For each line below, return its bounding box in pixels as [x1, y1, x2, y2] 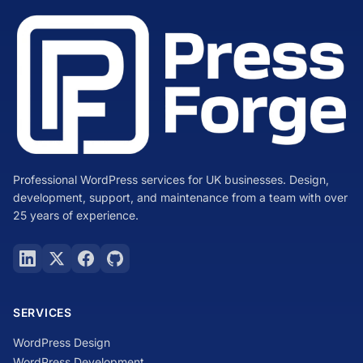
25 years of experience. [13, 207, 139, 222]
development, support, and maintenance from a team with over [13, 190, 348, 204]
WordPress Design [13, 335, 110, 349]
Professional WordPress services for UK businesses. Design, [13, 172, 329, 186]
